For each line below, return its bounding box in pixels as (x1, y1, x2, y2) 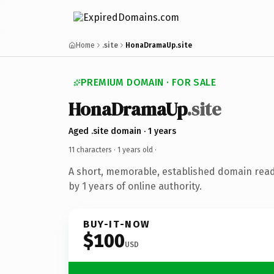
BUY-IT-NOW (83, 218, 150, 230)
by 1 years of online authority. (68, 180, 202, 192)
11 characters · (68, 145, 117, 154)
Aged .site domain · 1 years (68, 125, 176, 136)
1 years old (117, 145, 153, 154)
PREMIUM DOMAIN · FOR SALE (81, 76, 216, 88)
